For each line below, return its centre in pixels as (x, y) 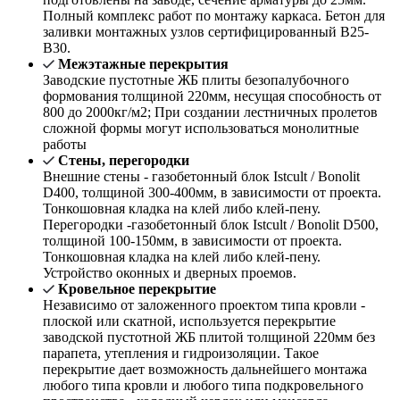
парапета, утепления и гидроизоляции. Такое (181, 354)
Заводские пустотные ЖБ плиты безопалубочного (196, 80)
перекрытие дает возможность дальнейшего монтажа (205, 370)
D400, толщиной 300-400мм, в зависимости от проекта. (212, 193)
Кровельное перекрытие (137, 289)
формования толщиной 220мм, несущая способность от (212, 96)
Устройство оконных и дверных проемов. (170, 273)
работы (65, 145)
